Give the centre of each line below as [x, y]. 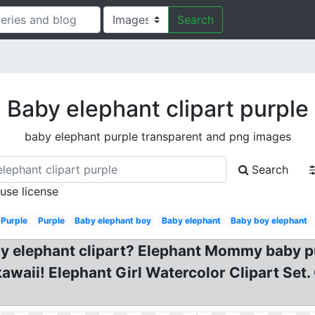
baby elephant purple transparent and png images [157, 136]
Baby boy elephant [269, 220]
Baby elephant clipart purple [157, 109]
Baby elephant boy [113, 220]
